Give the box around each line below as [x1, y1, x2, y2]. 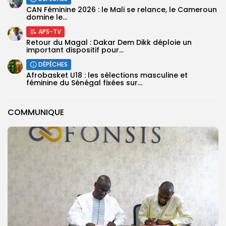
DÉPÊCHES [38, 60, 68, 69]
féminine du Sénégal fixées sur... [26, 77, 142, 88]
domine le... [26, 12, 67, 22]
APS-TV [38, 27, 61, 36]
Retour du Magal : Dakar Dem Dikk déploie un [26, 37, 192, 47]
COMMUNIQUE [8, 106, 64, 118]
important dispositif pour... [26, 44, 124, 55]
